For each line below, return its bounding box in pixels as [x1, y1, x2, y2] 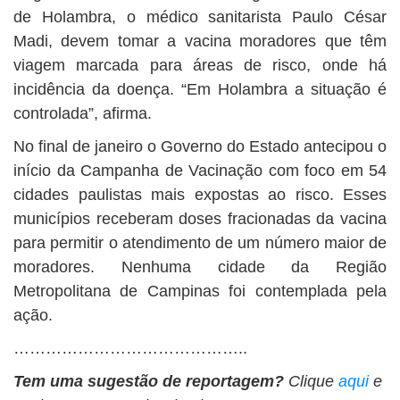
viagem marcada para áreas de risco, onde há [13, 56, 387, 74]
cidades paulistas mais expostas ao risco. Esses [13, 186, 387, 204]
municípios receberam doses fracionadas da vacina [13, 210, 387, 228]
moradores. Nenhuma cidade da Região [13, 258, 387, 276]
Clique [284, 372, 338, 390]
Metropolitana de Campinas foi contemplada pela [13, 282, 387, 300]
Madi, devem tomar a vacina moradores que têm [13, 32, 387, 50]
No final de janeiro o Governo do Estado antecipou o [13, 137, 387, 155]
